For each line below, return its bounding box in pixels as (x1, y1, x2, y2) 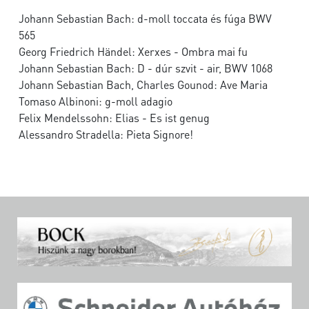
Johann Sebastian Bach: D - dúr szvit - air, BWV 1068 (19, 61, 272, 76)
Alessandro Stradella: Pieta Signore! (19, 127, 193, 142)
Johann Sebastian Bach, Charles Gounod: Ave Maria (19, 77, 268, 92)
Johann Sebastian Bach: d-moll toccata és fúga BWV (19, 11, 272, 26)
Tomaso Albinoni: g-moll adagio (19, 94, 172, 109)
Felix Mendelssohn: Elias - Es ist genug (19, 110, 210, 126)
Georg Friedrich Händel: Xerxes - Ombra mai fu (19, 44, 248, 59)
